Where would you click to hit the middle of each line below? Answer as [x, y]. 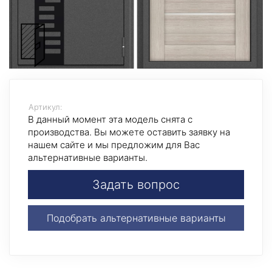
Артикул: [45, 107]
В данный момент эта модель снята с [110, 120]
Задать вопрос [136, 185]
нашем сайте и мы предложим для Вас [114, 145]
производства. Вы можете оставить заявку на [129, 132]
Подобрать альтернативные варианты [136, 218]
